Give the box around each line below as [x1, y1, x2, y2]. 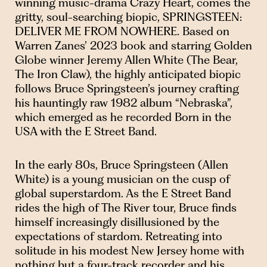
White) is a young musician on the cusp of [15, 172, 230, 186]
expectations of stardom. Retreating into [15, 229, 222, 243]
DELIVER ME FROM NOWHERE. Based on [15, 24, 229, 39]
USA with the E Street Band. [15, 125, 157, 139]
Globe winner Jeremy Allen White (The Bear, [15, 53, 238, 67]
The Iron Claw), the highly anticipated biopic [15, 67, 241, 82]
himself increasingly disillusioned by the [15, 215, 219, 229]
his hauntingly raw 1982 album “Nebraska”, [15, 96, 232, 110]
